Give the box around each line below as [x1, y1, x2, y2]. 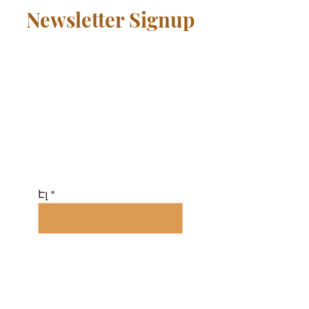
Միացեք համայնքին [30, 51, 190, 72]
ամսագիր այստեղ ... [31, 154, 190, 175]
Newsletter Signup [26, 6, 195, 32]
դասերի [79, 92, 142, 113]
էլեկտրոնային [54, 134, 167, 154]
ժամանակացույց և [34, 113, 187, 134]
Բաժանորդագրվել [81, 242, 197, 255]
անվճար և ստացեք [33, 72, 188, 92]
